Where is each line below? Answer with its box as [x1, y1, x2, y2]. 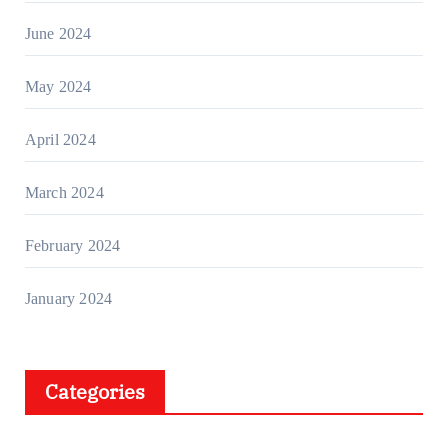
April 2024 [24, 131, 96, 149]
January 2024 [24, 290, 113, 308]
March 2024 [24, 184, 104, 202]
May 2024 [24, 78, 92, 96]
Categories [44, 378, 145, 406]
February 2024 [24, 237, 121, 255]
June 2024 [24, 25, 92, 43]
